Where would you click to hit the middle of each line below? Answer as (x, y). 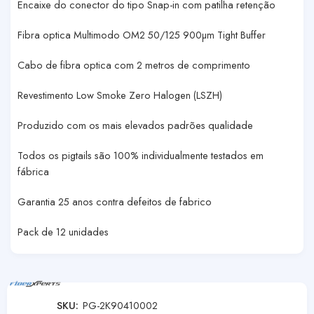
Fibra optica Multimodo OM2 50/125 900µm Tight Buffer (142, 34)
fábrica (33, 171)
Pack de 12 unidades (63, 231)
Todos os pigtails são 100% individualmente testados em (141, 155)
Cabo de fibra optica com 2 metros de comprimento (134, 64)
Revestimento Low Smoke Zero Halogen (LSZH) (120, 95)
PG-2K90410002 (120, 305)
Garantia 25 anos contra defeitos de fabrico (115, 201)
